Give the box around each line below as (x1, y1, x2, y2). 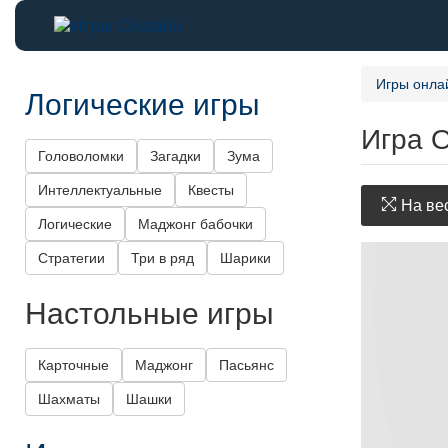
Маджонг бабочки (138, 216, 253, 233)
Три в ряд (131, 250, 194, 267)
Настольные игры (25, 290, 274, 334)
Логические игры (25, 81, 260, 125)
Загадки (150, 148, 201, 165)
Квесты (188, 182, 234, 199)
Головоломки (38, 148, 124, 165)
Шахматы (38, 391, 100, 408)
